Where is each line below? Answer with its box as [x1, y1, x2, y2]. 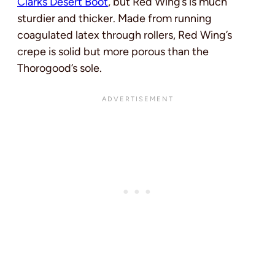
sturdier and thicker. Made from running [17, 11, 212, 25]
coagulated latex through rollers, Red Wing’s [17, 28, 232, 42]
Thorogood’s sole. [17, 61, 102, 75]
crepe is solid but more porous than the [17, 44, 209, 58]
